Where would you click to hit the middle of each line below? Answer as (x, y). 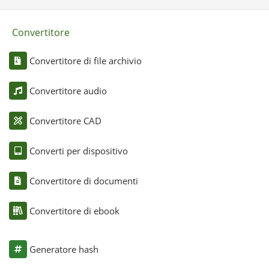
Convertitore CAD (65, 121)
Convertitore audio (68, 91)
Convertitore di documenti (83, 181)
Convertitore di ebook (74, 211)
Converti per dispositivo (78, 151)
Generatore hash (64, 249)
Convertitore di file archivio (85, 61)
